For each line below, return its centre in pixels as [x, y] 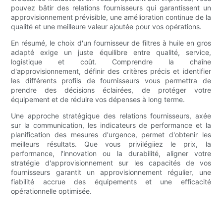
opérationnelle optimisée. [52, 191]
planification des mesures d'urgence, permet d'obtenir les [111, 135]
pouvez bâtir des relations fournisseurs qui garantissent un [111, 8]
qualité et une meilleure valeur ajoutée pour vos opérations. [107, 27]
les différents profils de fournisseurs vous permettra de [111, 81]
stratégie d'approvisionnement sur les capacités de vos [111, 163]
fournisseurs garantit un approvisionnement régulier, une [111, 172]
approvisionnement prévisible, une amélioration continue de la [111, 17]
